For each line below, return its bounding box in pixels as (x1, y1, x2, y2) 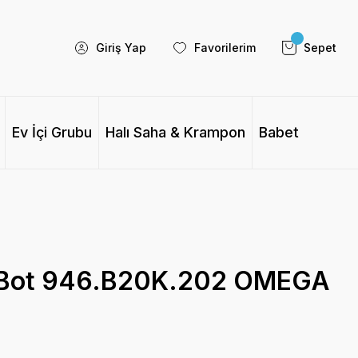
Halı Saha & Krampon (105, 124, 245, 141)
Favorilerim (193, 41, 256, 54)
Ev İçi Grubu (11, 124, 92, 141)
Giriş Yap (95, 41, 146, 54)
